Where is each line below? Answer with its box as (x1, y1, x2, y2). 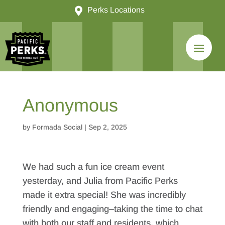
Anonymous (22, 94, 118, 116)
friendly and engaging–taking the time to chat (22, 203, 202, 214)
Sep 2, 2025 (88, 123, 127, 131)
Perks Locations (87, 6, 145, 14)
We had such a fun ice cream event (22, 161, 164, 172)
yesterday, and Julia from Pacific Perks (22, 175, 178, 186)
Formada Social (32, 123, 82, 131)
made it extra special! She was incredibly (22, 189, 186, 200)
